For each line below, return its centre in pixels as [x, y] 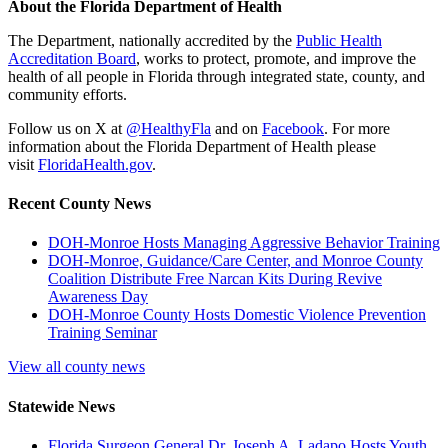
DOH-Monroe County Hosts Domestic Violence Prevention [237, 315]
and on [236, 128]
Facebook [293, 128]
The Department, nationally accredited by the [152, 40]
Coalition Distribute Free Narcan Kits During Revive [215, 279]
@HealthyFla [168, 128]
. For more [357, 128]
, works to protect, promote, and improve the [276, 58]
